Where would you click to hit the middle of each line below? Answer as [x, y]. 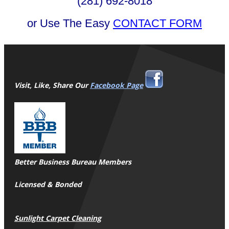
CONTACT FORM [157, 24]
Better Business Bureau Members [73, 162]
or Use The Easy [70, 24]
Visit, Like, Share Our [52, 85]
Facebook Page [117, 85]
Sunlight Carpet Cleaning [58, 218]
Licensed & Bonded [48, 185]
